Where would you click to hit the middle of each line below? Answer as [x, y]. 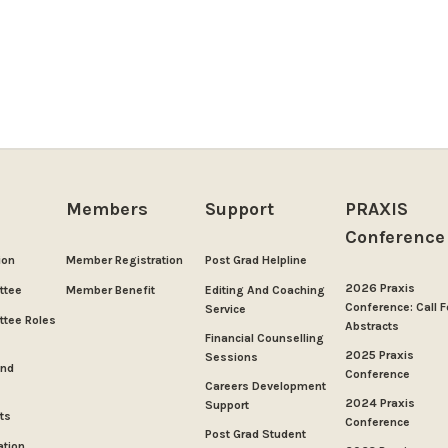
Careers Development [266, 386]
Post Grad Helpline [256, 260]
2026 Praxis [379, 288]
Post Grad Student [256, 434]
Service [226, 309]
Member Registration [124, 260]
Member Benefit [110, 290]
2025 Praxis [379, 355]
